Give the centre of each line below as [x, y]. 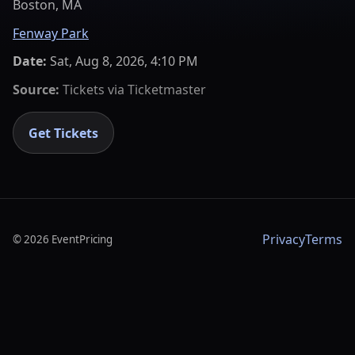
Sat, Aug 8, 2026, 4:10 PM [124, 61]
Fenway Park [51, 33]
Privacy [284, 240]
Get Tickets [64, 133]
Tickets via [94, 89]
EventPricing [82, 240]
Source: [36, 89]
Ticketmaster [167, 89]
